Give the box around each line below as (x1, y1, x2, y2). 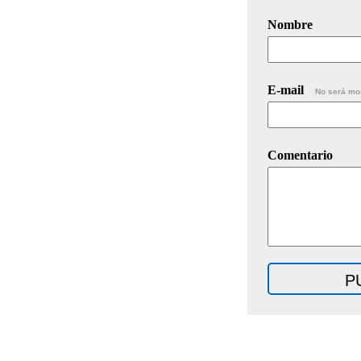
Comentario (268, 147, 333, 162)
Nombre (268, 17, 313, 31)
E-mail (268, 82, 307, 97)
